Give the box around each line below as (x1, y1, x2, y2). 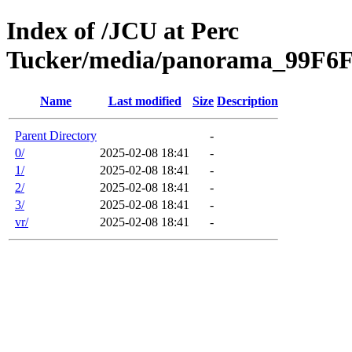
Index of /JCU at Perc (6, 16, 239, 46)
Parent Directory (15, 128, 97, 142)
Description (217, 93, 278, 108)
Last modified (108, 93, 181, 108)
